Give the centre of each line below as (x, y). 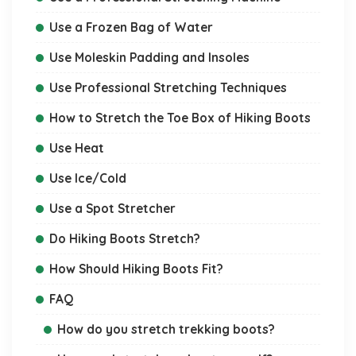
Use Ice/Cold (88, 178)
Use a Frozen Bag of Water (131, 27)
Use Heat (77, 147)
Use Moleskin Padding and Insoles (149, 57)
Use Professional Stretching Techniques (168, 87)
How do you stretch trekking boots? (166, 329)
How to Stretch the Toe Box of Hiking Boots (180, 117)
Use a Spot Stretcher (112, 208)
